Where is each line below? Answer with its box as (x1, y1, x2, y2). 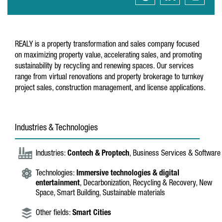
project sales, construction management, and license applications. (15, 85, 206, 93)
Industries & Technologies (15, 124, 98, 133)
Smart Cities (72, 210, 111, 218)
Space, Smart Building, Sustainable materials (36, 190, 165, 198)
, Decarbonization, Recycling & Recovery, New (80, 180, 212, 188)
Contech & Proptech (67, 150, 129, 158)
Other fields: (36, 210, 72, 218)
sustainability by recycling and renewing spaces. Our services (15, 63, 194, 71)
